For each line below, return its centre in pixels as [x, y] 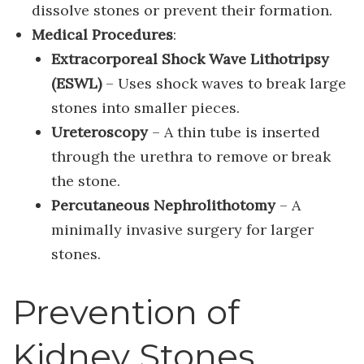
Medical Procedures [102, 35]
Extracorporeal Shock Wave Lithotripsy [190, 59]
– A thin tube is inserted [234, 132]
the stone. [85, 181]
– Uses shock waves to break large [223, 84]
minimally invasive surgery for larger [182, 230]
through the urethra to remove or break [191, 157]
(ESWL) [76, 84]
